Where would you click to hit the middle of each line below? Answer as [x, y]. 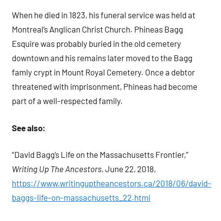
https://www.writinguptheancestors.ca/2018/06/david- [111, 183]
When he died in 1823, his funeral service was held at [104, 15]
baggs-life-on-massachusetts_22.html [81, 198]
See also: [29, 128]
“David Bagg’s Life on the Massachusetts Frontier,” [100, 155]
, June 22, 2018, [129, 169]
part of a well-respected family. [69, 101]
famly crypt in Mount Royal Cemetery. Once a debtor [103, 72]
